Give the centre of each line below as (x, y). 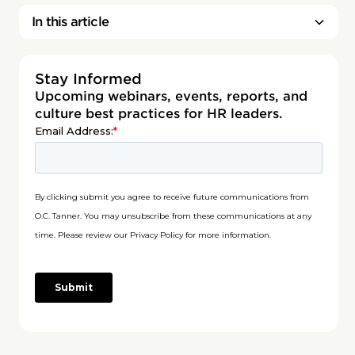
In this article (70, 22)
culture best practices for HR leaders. (159, 114)
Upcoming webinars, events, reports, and (171, 96)
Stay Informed (88, 79)
